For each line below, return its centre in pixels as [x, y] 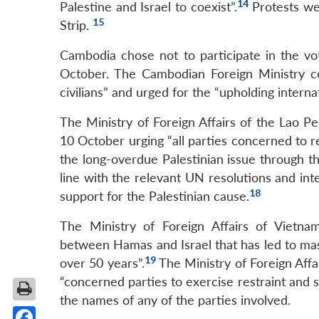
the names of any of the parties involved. [175, 300]
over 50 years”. [102, 263]
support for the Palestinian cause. [155, 197]
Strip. [76, 26]
